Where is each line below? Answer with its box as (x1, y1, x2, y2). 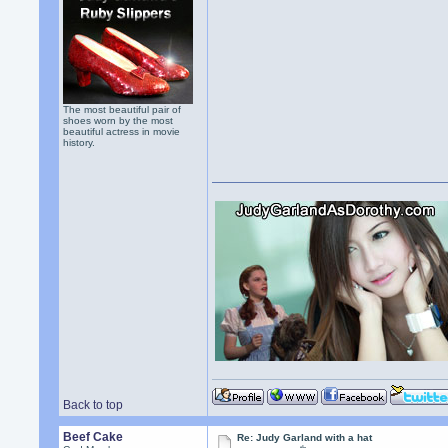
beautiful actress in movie (63, 126, 181, 137)
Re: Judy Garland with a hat (237, 432, 373, 443)
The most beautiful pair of (63, 104, 182, 115)
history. (63, 137, 96, 148)
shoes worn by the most (63, 115, 174, 126)
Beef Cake (63, 430, 124, 444)
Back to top (63, 398, 124, 412)
